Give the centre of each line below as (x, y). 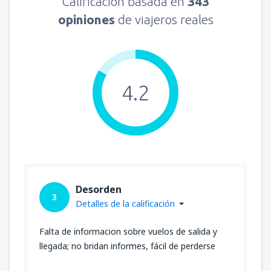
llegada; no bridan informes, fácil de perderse (127, 246)
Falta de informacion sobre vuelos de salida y (128, 231)
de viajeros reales (165, 19)
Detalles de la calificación (125, 203)
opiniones (88, 19)
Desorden (99, 189)
